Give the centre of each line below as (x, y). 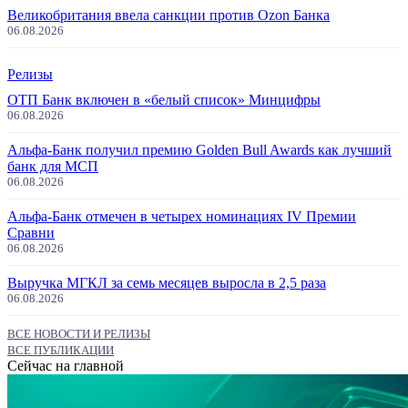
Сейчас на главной (66, 366)
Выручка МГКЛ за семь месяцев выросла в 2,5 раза (167, 283)
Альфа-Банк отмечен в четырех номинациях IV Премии (182, 216)
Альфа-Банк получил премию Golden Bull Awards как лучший (199, 150)
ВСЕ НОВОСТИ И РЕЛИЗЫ (79, 334)
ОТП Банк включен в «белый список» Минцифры (164, 100)
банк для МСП (53, 166)
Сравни (31, 233)
